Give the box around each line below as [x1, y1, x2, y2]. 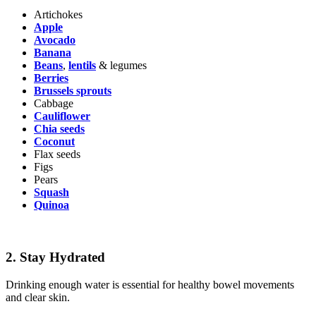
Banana [34, 46, 71, 59]
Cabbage [34, 97, 73, 109]
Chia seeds [34, 122, 85, 135]
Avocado [34, 33, 75, 46]
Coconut [34, 135, 75, 147]
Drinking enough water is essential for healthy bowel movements [6, 278, 294, 291]
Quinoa [34, 198, 69, 211]
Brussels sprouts [34, 84, 111, 97]
